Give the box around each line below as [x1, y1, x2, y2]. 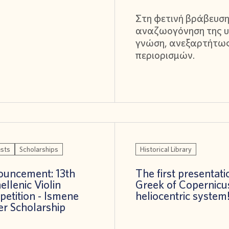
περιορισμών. [135, 48, 195, 62]
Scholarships [19, 144, 59, 154]
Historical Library [140, 144, 192, 154]
